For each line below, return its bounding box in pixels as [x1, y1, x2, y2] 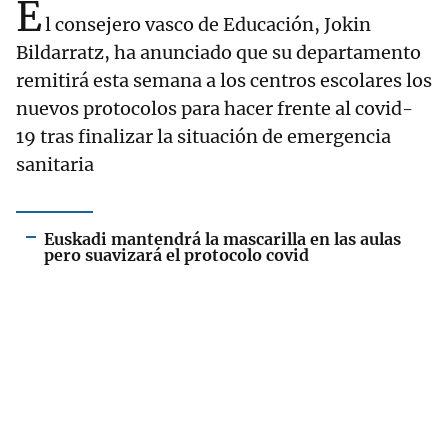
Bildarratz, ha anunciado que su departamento [16, 41, 421, 64]
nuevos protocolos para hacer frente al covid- [16, 97, 413, 120]
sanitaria [16, 153, 94, 176]
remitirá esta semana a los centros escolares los [16, 69, 432, 92]
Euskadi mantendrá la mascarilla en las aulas [44, 229, 401, 249]
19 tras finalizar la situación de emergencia [16, 125, 391, 148]
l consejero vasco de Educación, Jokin [45, 13, 371, 36]
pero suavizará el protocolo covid [44, 245, 309, 265]
